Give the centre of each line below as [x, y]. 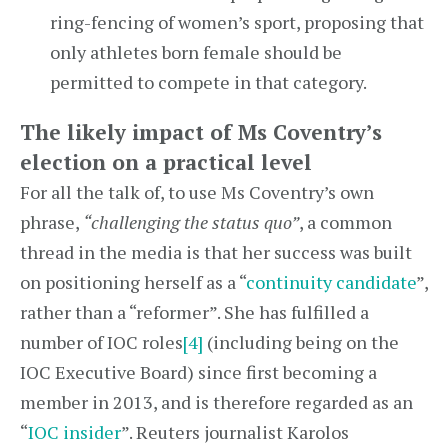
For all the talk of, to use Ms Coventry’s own [197, 192]
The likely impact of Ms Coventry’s [201, 132]
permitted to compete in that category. [208, 82]
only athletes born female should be [196, 52]
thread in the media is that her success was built [216, 252]
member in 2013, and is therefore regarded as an [216, 402]
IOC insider [74, 432]
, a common [345, 222]
